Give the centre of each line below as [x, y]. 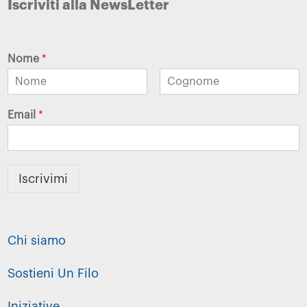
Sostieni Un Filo [53, 273]
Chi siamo [37, 240]
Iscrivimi [44, 179]
